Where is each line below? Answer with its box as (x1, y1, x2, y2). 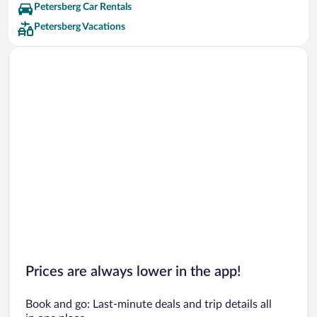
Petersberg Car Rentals (34, 2, 132, 13)
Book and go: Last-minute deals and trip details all (25, 298, 272, 310)
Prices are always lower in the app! (25, 264, 241, 279)
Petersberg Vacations (34, 22, 125, 33)
